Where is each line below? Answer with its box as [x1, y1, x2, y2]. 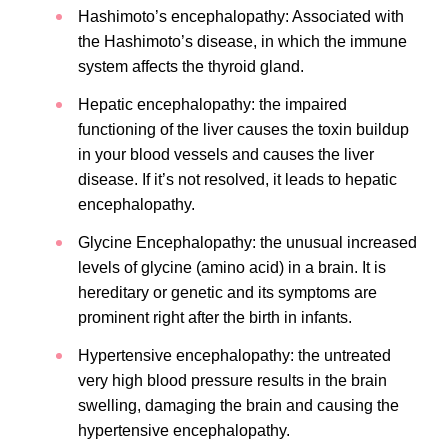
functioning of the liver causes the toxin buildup [78, 120, 409, 138]
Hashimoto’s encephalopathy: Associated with [78, 7, 404, 25]
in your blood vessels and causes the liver [78, 145, 374, 163]
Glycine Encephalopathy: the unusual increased [78, 233, 417, 251]
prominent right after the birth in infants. [78, 308, 352, 326]
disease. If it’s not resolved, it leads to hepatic [78, 170, 397, 188]
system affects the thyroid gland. [78, 57, 304, 75]
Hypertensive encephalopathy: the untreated [78, 346, 391, 364]
